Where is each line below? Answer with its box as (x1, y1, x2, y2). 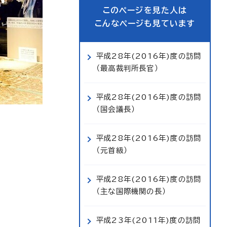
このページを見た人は (102, 6, 187, 14)
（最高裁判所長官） (96, 64, 159, 72)
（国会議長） (96, 105, 136, 113)
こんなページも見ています (95, 19, 195, 27)
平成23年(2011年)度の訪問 (96, 216, 201, 224)
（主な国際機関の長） (96, 187, 166, 195)
